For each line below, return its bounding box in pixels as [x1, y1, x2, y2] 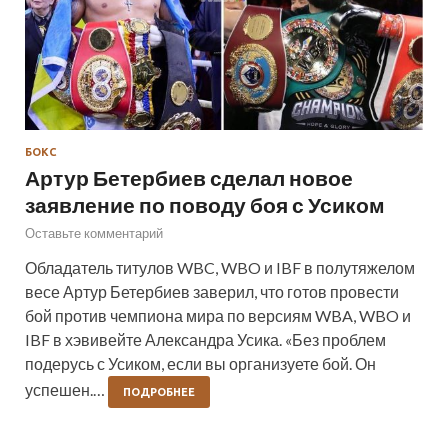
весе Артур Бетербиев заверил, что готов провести [25, 281, 399, 301]
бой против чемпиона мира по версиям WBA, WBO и [25, 305, 411, 325]
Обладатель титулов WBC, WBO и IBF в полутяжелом [25, 257, 415, 277]
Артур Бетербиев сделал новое [25, 164, 353, 190]
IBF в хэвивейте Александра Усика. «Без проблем [25, 329, 386, 349]
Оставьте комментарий [25, 224, 163, 241]
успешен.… [25, 379, 108, 399]
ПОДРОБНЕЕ [123, 385, 195, 398]
